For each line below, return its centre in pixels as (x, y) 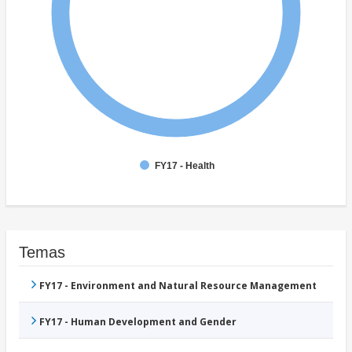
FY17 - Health (185, 166)
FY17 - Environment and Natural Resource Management (178, 286)
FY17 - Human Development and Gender (138, 322)
